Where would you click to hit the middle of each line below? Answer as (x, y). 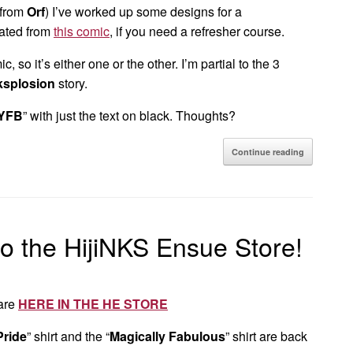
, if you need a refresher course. (197, 31)
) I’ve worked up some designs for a (143, 11)
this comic (82, 31)
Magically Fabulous (167, 336)
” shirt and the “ (68, 336)
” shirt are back (266, 336)
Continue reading (268, 152)
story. (71, 83)
